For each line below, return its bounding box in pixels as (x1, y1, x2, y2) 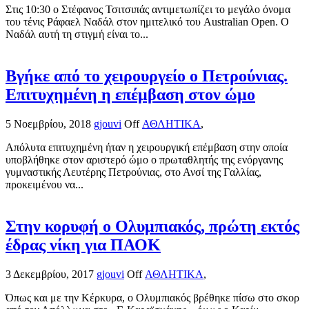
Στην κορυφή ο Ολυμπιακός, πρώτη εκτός (6, 217, 299, 235)
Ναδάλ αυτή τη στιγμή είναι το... (6, 28, 148, 41)
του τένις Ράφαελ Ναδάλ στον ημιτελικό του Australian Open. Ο (6, 16, 289, 28)
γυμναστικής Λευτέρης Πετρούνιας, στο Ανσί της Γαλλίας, (6, 166, 261, 178)
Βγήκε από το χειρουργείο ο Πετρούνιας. (6, 66, 288, 85)
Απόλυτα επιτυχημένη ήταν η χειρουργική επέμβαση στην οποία (6, 141, 288, 153)
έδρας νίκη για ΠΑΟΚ (6, 235, 161, 254)
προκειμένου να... (6, 178, 83, 190)
